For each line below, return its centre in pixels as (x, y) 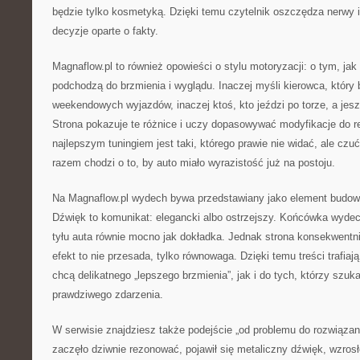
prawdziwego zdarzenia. (108, 295)
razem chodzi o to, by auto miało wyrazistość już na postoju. (194, 163)
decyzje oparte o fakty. (105, 31)
